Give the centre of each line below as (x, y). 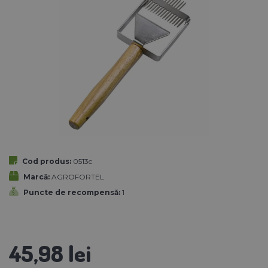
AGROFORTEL (78, 176)
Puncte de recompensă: (72, 192)
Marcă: (36, 176)
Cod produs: (47, 161)
